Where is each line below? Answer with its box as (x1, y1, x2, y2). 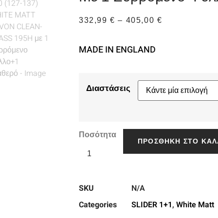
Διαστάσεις (86, 84, 130, 93)
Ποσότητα (79, 128, 116, 141)
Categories (79, 199, 117, 211)
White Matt (176, 199, 214, 211)
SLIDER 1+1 (131, 199, 172, 211)
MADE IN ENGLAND (79, 43, 156, 56)
